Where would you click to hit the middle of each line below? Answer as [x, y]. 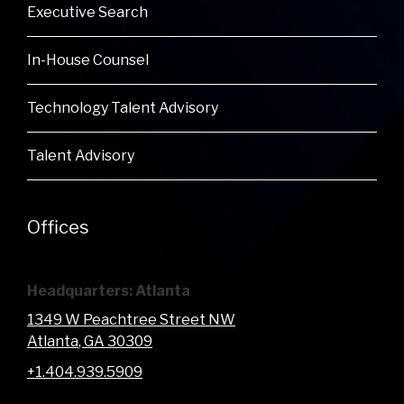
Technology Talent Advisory [123, 108]
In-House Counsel [88, 60]
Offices [58, 228]
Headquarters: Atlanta [109, 291]
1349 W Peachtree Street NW [131, 320]
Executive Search [87, 13]
